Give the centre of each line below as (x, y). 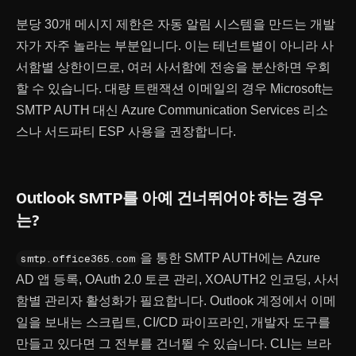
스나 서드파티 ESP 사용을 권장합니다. (126, 132)
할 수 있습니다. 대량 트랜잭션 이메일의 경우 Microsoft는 (175, 89)
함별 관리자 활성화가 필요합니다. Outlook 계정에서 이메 (176, 301)
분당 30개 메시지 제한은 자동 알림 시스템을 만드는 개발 (176, 24)
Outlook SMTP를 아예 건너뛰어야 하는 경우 (169, 198)
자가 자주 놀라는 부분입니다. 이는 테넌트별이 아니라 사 (175, 46)
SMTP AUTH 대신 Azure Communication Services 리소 (172, 110)
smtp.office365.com (78, 259)
